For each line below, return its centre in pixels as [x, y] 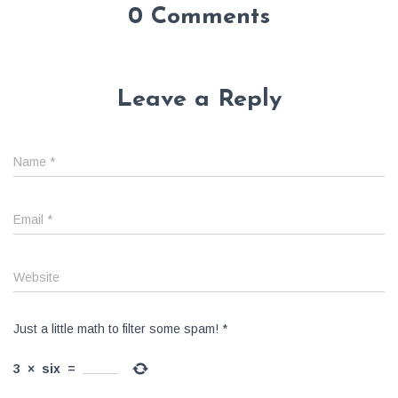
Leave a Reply [199, 99]
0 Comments [199, 17]
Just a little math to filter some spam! [116, 328]
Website [36, 277]
